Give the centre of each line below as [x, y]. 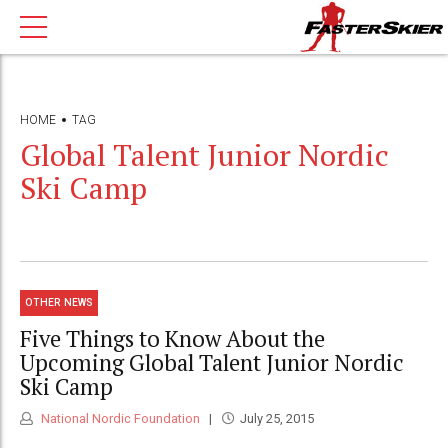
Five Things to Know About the [172, 338]
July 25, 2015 [276, 419]
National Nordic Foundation [119, 419]
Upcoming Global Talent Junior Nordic [212, 362]
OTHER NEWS [59, 303]
